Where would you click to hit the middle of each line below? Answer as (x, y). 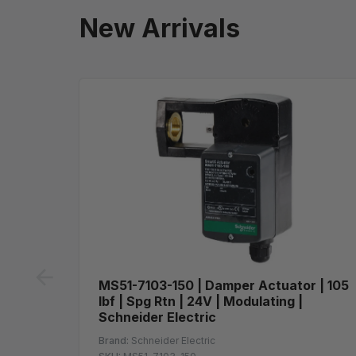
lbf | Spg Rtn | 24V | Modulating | (201, 301)
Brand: (114, 340)
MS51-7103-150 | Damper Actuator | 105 (224, 285)
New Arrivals (160, 28)
